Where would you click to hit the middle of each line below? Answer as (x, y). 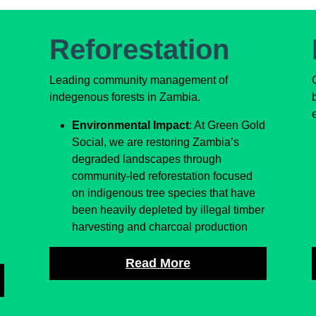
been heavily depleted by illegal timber (168, 210)
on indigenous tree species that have (164, 193)
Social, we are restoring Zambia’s (156, 142)
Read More (158, 263)
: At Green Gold (227, 126)
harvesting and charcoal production (160, 227)
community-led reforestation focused (162, 176)
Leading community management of (139, 80)
